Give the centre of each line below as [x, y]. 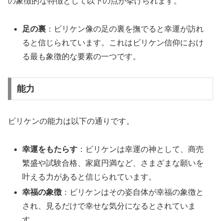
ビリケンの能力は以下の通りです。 [71, 121]
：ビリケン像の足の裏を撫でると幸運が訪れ [125, 29]
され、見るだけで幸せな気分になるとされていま [109, 206]
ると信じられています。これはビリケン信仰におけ [113, 42]
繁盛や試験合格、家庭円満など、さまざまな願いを [113, 163]
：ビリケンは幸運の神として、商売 [141, 149]
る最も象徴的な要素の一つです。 [82, 56]
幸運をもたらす [50, 149]
